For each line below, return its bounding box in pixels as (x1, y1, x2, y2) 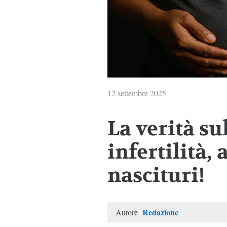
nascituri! (107, 162, 205, 189)
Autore (115, 207, 140, 218)
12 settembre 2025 (107, 88, 166, 99)
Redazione (142, 206, 178, 218)
